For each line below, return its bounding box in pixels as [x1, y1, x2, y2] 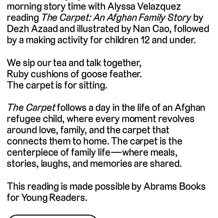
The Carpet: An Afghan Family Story [40, 11, 191, 24]
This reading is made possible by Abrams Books [7, 179, 206, 193]
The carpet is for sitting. [7, 78, 107, 91]
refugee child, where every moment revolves [7, 112, 195, 126]
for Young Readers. [7, 190, 88, 204]
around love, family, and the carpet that [7, 123, 169, 137]
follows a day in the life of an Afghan [55, 101, 206, 114]
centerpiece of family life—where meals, [7, 145, 178, 159]
